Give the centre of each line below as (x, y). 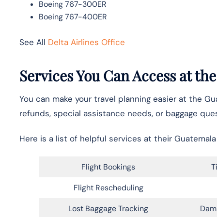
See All (34, 42)
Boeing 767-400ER (73, 16)
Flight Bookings (108, 167)
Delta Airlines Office (86, 42)
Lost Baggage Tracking (108, 208)
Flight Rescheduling (108, 187)
